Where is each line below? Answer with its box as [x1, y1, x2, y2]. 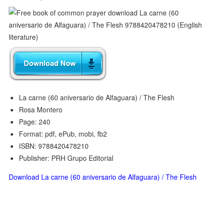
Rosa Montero [19, 105, 63, 114]
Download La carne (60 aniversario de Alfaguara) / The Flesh [9, 172, 197, 182]
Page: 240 [19, 117, 51, 126]
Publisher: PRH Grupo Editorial [19, 153, 114, 163]
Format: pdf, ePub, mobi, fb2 [19, 129, 108, 139]
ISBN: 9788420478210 [19, 141, 89, 151]
